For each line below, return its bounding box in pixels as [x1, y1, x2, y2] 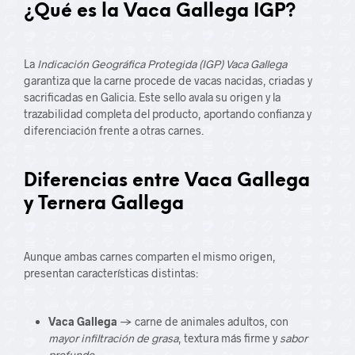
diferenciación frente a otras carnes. [24, 124, 204, 137]
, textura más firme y [177, 331, 280, 345]
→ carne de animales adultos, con [116, 315, 288, 328]
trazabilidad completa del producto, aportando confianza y [24, 107, 311, 120]
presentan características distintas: [24, 266, 198, 280]
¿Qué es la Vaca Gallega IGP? [24, 2, 296, 21]
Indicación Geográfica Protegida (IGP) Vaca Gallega [37, 57, 287, 71]
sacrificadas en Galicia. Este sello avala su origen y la [24, 90, 281, 104]
